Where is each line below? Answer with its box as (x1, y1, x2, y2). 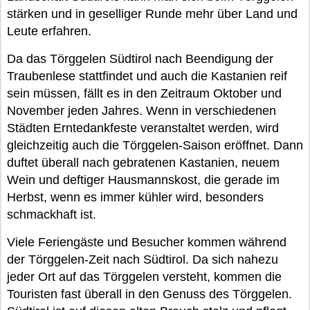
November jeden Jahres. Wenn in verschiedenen (7, 104, 276, 118)
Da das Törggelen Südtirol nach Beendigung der (7, 52, 273, 66)
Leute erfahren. (7, 24, 91, 38)
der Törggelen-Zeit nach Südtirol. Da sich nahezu (7, 253, 278, 266)
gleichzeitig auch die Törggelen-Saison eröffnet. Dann (7, 138, 303, 152)
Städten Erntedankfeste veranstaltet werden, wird (7, 121, 279, 135)
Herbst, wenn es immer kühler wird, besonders (7, 190, 264, 204)
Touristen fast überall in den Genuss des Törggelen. (7, 287, 292, 301)
